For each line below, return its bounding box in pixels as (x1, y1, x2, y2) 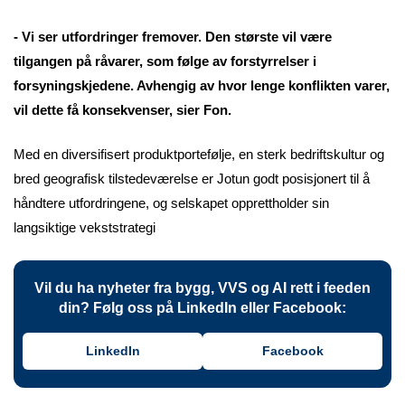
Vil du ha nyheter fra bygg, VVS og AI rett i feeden (34, 279, 371, 296)
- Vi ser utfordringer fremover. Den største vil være (14, 28, 332, 44)
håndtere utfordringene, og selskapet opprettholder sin (14, 195, 329, 212)
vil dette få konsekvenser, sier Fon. (14, 101, 231, 118)
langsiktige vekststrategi (14, 220, 155, 236)
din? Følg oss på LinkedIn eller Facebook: (59, 299, 346, 316)
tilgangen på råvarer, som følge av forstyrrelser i (14, 52, 316, 69)
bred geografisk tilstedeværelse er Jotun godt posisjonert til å (14, 171, 370, 187)
